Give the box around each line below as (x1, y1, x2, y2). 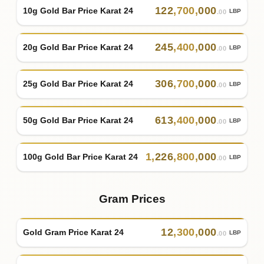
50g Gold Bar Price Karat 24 (23, 115, 133, 125)
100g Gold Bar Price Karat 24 (23, 151, 138, 161)
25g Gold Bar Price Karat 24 (23, 78, 133, 88)
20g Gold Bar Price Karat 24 (23, 42, 133, 52)
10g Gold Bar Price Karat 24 (23, 5, 133, 15)
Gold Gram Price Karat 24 (23, 227, 124, 237)
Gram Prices (98, 193, 166, 206)
